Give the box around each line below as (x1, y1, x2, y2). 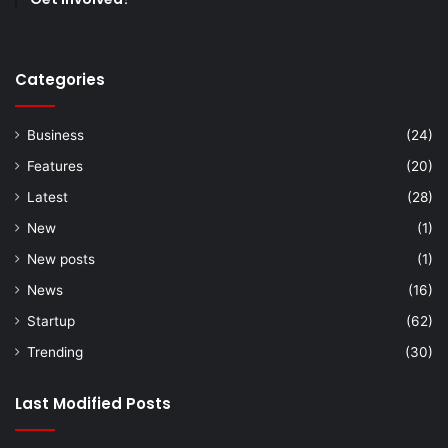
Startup (27, 312, 75, 329)
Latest (27, 188, 68, 205)
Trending (27, 343, 83, 360)
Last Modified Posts (15, 392, 171, 414)
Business (27, 126, 84, 143)
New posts (27, 250, 95, 267)
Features (27, 157, 83, 174)
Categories (15, 68, 105, 90)
